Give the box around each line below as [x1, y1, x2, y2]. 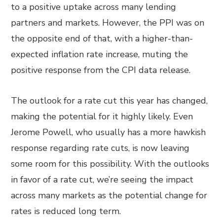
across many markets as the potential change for [11, 189, 208, 201]
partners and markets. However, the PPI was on [11, 17, 205, 29]
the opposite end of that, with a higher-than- [11, 33, 193, 44]
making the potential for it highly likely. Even [11, 110, 193, 122]
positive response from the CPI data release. [11, 64, 191, 76]
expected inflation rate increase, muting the [11, 48, 188, 60]
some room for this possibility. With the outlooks [11, 158, 210, 170]
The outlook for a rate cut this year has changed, [11, 95, 208, 107]
